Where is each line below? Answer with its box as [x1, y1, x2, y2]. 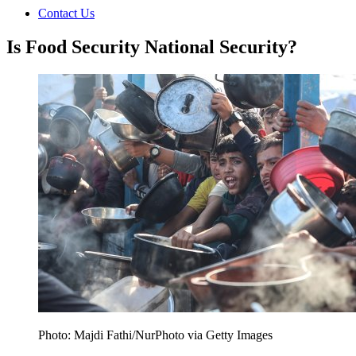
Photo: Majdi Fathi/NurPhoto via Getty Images [38, 327, 273, 342]
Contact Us [38, 6, 95, 20]
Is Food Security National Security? [6, 36, 297, 57]
